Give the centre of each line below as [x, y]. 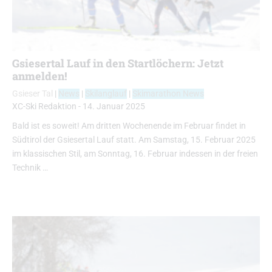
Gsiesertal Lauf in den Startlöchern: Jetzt [118, 63]
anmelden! [40, 76]
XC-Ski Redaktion [44, 107]
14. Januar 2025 [114, 107]
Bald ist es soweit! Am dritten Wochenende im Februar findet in [129, 126]
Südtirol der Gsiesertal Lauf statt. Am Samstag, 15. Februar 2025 [134, 140]
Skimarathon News [168, 94]
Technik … [30, 168]
